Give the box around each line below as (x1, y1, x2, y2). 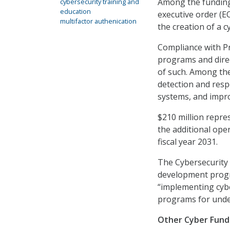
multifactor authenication (60, 16, 137, 26)
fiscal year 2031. (158, 136, 218, 148)
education (60, 7, 91, 16)
